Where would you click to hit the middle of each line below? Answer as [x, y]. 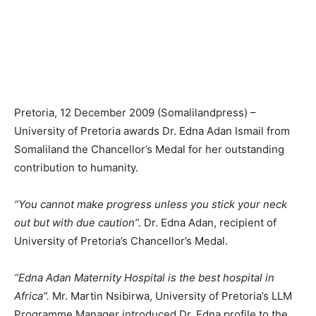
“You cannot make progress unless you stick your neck [151, 204]
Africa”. [32, 296]
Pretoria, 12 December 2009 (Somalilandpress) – [135, 113]
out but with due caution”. [78, 223]
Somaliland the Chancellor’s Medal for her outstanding [149, 149]
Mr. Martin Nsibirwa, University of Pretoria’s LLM [171, 296]
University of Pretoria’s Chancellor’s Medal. [121, 241]
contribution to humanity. [76, 168]
